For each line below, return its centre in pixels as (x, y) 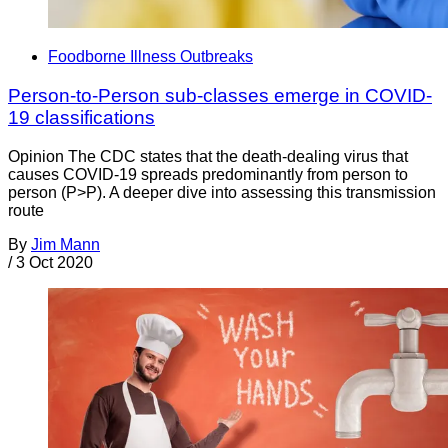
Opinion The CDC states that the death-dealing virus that (208, 156)
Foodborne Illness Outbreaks (150, 57)
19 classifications (81, 118)
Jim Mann (65, 244)
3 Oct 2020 (54, 262)
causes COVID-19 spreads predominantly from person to (208, 174)
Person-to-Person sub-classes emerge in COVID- (220, 96)
